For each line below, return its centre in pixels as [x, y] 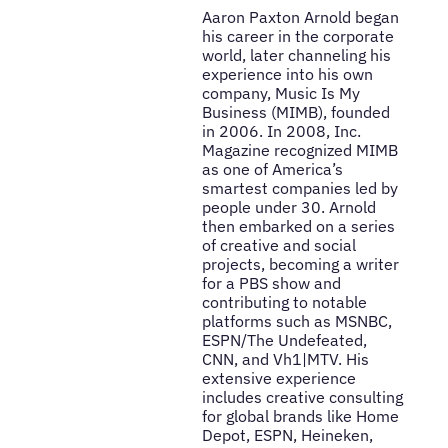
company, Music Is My [280, 93]
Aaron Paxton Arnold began [300, 17]
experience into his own [287, 74]
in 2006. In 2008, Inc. [281, 131]
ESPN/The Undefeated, [284, 340]
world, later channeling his [296, 55]
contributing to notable [284, 302]
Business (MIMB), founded [295, 112]
